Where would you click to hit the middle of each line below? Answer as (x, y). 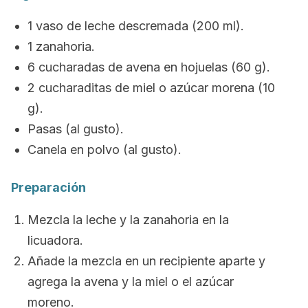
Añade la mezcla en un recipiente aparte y (146, 261)
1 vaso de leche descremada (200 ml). (136, 26)
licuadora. (55, 240)
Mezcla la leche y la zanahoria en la (128, 220)
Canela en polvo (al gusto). (104, 150)
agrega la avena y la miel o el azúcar (131, 282)
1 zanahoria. (61, 46)
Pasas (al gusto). (76, 129)
